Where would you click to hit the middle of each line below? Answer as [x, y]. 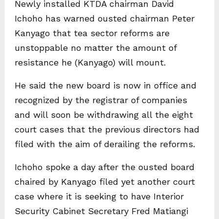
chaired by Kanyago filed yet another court [105, 181]
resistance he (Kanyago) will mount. [90, 62]
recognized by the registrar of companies [101, 100]
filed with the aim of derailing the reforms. [105, 144]
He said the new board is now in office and [106, 85]
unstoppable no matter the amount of [96, 47]
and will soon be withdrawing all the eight [104, 114]
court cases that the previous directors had [107, 129]
